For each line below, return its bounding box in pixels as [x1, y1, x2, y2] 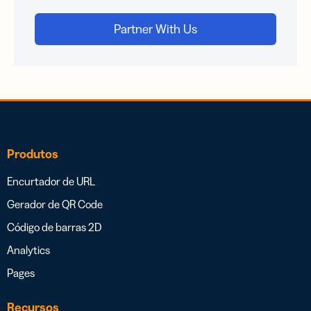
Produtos [7, 146, 58, 162]
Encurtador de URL [7, 174, 95, 189]
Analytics [7, 243, 50, 258]
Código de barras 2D [7, 220, 102, 235]
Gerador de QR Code [7, 197, 103, 212]
